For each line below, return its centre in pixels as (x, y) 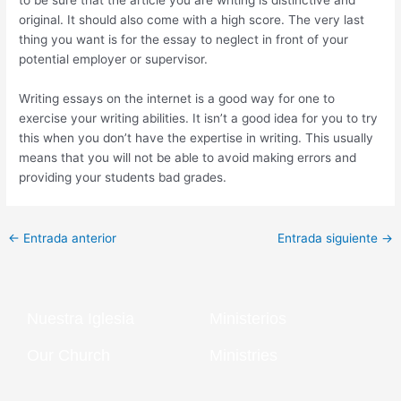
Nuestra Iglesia (81, 319)
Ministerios (248, 319)
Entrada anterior (68, 239)
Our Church (68, 356)
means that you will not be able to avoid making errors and (188, 158)
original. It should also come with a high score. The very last (192, 20)
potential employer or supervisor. (114, 60)
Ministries (243, 356)
